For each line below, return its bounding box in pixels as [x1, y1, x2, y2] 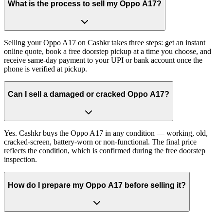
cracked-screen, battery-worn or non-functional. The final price [4, 137, 197, 146]
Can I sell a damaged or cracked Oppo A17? [8, 90, 169, 99]
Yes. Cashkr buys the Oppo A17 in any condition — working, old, [4, 128, 208, 137]
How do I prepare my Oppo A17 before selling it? [8, 181, 186, 189]
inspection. [4, 155, 37, 163]
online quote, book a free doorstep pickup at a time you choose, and [4, 47, 211, 55]
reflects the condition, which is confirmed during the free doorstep [4, 146, 205, 155]
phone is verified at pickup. [4, 64, 87, 73]
